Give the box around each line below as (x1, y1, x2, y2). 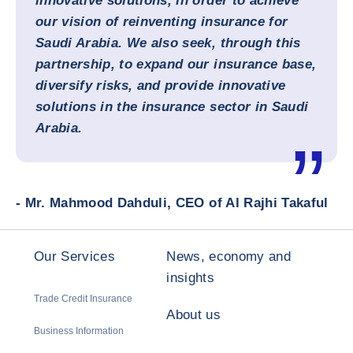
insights (166, 270, 215, 285)
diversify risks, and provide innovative (35, 78, 286, 93)
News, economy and (166, 249, 292, 264)
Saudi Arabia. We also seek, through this (35, 35, 301, 50)
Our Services (34, 249, 116, 264)
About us (166, 307, 221, 322)
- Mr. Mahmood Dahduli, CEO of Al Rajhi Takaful (16, 195, 329, 210)
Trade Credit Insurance (34, 293, 132, 304)
